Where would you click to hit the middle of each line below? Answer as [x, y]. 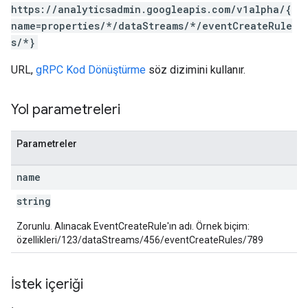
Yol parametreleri [66, 110]
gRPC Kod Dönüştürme [91, 70]
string [34, 201]
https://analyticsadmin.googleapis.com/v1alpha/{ [151, 9]
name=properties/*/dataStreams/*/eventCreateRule [152, 26]
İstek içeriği [47, 284]
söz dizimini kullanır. [196, 70]
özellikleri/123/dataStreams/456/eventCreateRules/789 [140, 240]
